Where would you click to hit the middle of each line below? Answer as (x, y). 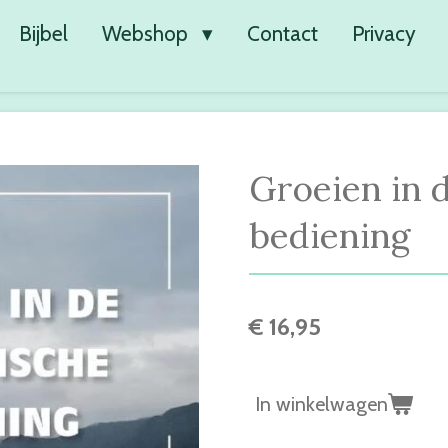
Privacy (383, 33)
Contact (282, 33)
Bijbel (44, 33)
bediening (330, 234)
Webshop (148, 33)
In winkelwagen (321, 403)
